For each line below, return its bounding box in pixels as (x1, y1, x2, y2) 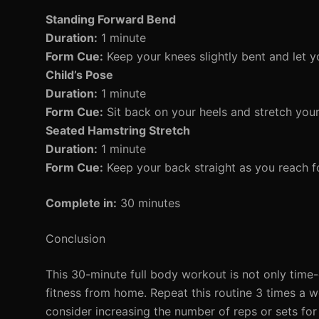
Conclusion (46, 231, 105, 246)
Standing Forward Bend (46, 12, 176, 26)
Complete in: (46, 196, 117, 210)
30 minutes (117, 196, 180, 210)
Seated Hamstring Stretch (46, 123, 190, 137)
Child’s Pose (46, 68, 113, 82)
